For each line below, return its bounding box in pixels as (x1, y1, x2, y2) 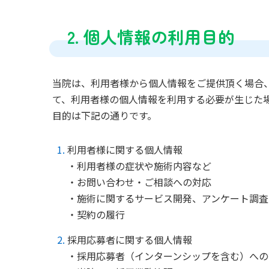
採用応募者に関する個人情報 (67, 232, 192, 247)
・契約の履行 (67, 207, 125, 222)
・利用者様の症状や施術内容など (67, 159, 214, 174)
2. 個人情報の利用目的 (67, 25, 235, 49)
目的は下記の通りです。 (52, 108, 159, 123)
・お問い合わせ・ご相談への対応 (67, 175, 214, 190)
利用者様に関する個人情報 (67, 142, 183, 157)
